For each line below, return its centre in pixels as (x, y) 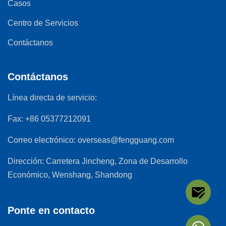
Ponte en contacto (51, 210)
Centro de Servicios (43, 23)
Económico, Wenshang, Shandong (70, 175)
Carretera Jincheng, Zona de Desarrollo (117, 161)
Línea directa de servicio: (52, 97)
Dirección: (26, 161)
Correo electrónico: (42, 140)
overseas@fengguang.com (126, 140)
